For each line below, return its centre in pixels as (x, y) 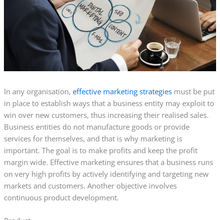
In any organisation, (38, 91)
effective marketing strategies (122, 91)
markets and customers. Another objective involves (90, 185)
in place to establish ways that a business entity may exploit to (109, 103)
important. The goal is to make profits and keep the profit (100, 150)
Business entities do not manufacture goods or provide (96, 126)
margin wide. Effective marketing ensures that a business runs (108, 162)
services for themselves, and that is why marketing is (93, 138)
